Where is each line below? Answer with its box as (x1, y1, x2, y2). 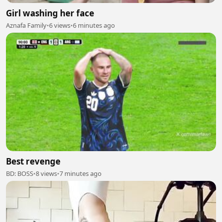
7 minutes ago (59, 168, 102, 178)
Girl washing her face (6, 7, 94, 19)
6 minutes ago (73, 21, 115, 30)
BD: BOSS (6, 168, 33, 178)
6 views (49, 21, 70, 30)
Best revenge (6, 155, 60, 167)
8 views (36, 168, 57, 178)
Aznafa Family (6, 21, 47, 30)
